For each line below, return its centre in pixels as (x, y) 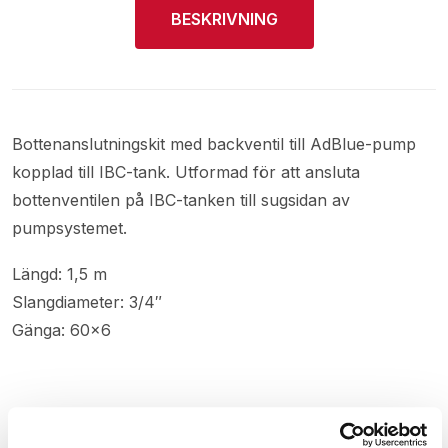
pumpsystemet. (69, 227)
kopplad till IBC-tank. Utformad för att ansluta (186, 171)
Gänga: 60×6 (61, 329)
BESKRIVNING (224, 18)
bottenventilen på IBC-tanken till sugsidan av (181, 199)
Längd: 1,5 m (59, 273)
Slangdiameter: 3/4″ (87, 301)
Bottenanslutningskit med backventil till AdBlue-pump (214, 143)
